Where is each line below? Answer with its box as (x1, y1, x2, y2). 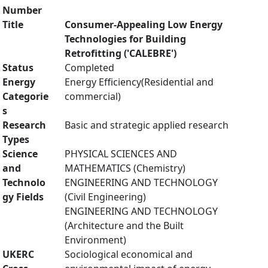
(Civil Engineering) (65, 190, 146, 203)
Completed (65, 61, 114, 74)
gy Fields (2, 190, 44, 203)
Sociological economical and (65, 248, 193, 261)
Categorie (2, 90, 48, 103)
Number (2, 4, 42, 17)
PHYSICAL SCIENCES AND (65, 147, 177, 160)
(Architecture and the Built (65, 219, 184, 232)
